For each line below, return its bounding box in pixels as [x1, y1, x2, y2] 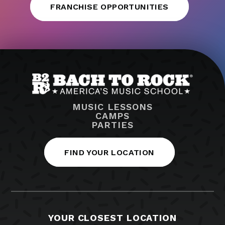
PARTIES [91, 120, 134, 131]
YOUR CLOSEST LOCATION [48, 212, 177, 223]
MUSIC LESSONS [72, 101, 153, 113]
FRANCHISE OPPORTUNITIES [50, 2, 169, 12]
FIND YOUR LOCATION [64, 148, 155, 158]
